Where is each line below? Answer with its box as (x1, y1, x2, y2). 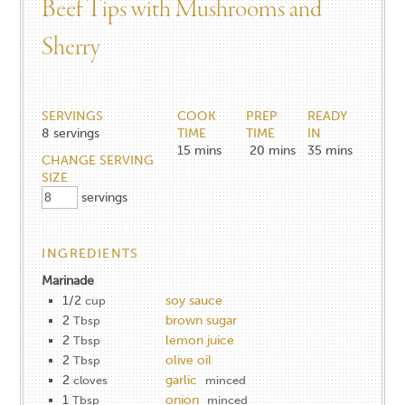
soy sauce (165, 292, 223, 308)
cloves (73, 372, 108, 387)
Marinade (42, 272, 95, 288)
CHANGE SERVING (42, 152, 155, 168)
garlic (165, 372, 198, 388)
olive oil (165, 352, 212, 368)
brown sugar (165, 312, 238, 328)
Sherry (42, 31, 101, 64)
